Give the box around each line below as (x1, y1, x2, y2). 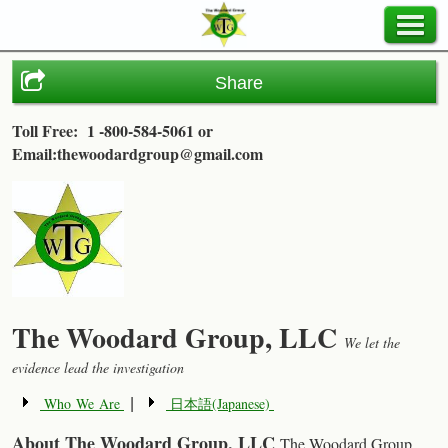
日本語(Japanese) (170, 394, 270, 413)
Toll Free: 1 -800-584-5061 (12, 119, 194, 142)
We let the (344, 333, 400, 352)
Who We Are (44, 394, 120, 413)
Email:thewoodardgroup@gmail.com (12, 142, 263, 165)
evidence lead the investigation (12, 358, 184, 377)
